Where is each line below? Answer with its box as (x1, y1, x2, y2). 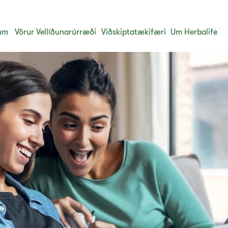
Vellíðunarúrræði (36, 27, 97, 37)
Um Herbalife (170, 27, 218, 37)
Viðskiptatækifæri (101, 27, 166, 37)
